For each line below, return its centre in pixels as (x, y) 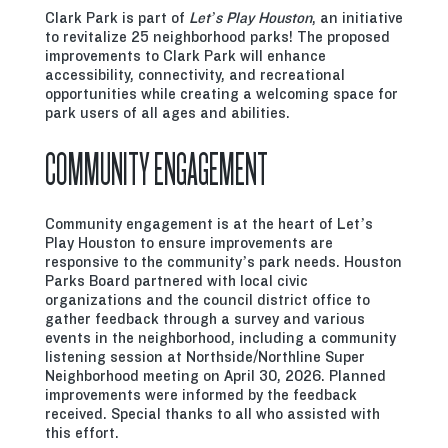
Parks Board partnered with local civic (176, 280)
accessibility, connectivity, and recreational (195, 74)
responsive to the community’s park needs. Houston (223, 261)
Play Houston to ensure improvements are (189, 242)
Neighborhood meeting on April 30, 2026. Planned (215, 375)
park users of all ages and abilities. (169, 112)
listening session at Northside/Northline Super (205, 356)
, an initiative (357, 17)
